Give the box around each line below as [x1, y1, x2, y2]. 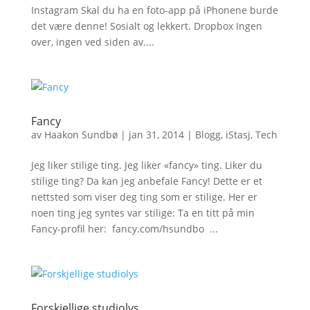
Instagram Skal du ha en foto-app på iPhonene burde [30, 3, 278, 17]
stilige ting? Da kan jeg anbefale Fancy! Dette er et [30, 174, 262, 188]
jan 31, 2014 [128, 128, 184, 141]
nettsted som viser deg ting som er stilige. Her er [30, 190, 257, 203]
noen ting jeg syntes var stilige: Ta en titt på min [30, 206, 255, 219]
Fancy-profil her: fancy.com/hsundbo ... [30, 222, 218, 235]
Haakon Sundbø [44, 128, 118, 141]
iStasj [225, 128, 250, 141]
